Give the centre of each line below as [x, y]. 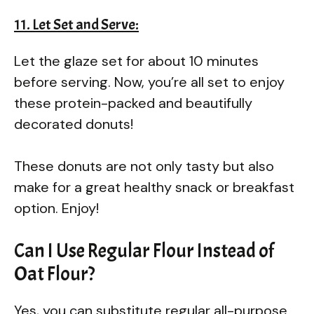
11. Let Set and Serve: [76, 24]
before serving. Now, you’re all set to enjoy [149, 82]
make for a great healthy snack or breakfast [154, 187]
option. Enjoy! [56, 208]
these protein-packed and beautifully [133, 103]
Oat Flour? [54, 274]
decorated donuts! [74, 124]
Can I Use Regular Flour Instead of [144, 251]
